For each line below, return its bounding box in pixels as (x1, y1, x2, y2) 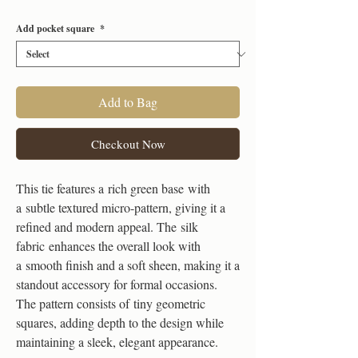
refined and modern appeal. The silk (16, 218, 198, 235)
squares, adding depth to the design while (16, 314, 224, 331)
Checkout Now (90, 136, 165, 152)
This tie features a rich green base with (16, 180, 210, 197)
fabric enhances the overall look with (16, 237, 201, 254)
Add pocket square (16, 22, 97, 35)
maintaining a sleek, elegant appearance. (16, 333, 218, 350)
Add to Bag (98, 93, 157, 110)
